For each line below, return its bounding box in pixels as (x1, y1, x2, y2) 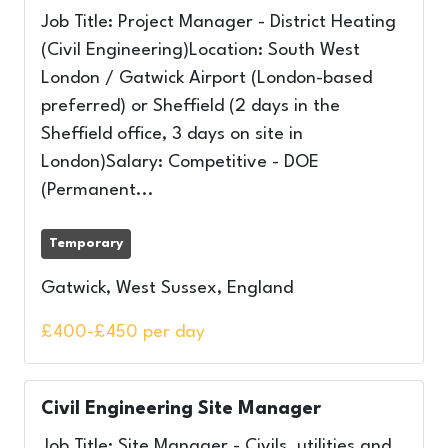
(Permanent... (41, 182, 154, 199)
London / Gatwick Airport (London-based (41, 70, 372, 87)
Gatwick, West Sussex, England (41, 280, 293, 297)
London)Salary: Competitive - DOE (41, 154, 319, 171)
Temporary (49, 237, 123, 250)
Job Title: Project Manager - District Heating (41, 14, 396, 31)
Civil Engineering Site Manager (41, 400, 321, 418)
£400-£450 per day (41, 324, 205, 341)
